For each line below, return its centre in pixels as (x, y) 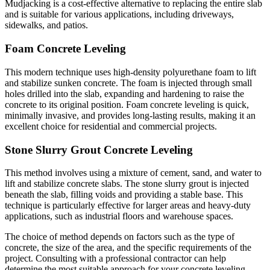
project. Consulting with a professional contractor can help (115, 259)
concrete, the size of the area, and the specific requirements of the (128, 248)
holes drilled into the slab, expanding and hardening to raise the (124, 93)
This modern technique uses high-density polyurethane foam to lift (130, 72)
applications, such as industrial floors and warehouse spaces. (119, 216)
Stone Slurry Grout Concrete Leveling (99, 149)
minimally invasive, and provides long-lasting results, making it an (130, 115)
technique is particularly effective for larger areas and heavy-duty (128, 206)
